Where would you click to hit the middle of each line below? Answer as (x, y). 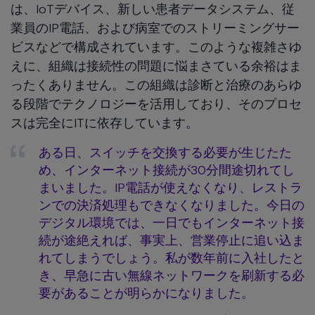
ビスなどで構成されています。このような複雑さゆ (156, 47)
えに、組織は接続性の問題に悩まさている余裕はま (156, 66)
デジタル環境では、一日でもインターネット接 (172, 223)
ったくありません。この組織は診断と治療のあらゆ (156, 85)
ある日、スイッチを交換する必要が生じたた (165, 152)
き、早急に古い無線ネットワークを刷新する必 (172, 275)
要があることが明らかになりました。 (146, 293)
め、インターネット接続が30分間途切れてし (167, 170)
